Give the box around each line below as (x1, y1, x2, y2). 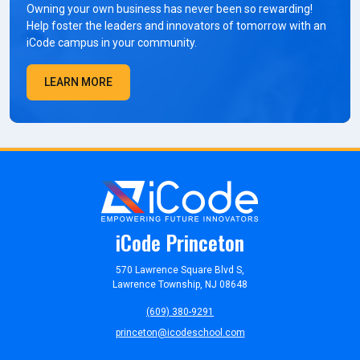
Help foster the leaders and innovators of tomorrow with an (27, 18, 326, 32)
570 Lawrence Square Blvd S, (116, 264, 244, 276)
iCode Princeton (116, 227, 244, 257)
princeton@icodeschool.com (115, 326, 245, 338)
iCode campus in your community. (27, 35, 197, 49)
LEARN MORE (44, 75, 112, 88)
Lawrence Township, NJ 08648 (112, 278, 247, 290)
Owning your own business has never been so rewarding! (27, 2, 313, 15)
